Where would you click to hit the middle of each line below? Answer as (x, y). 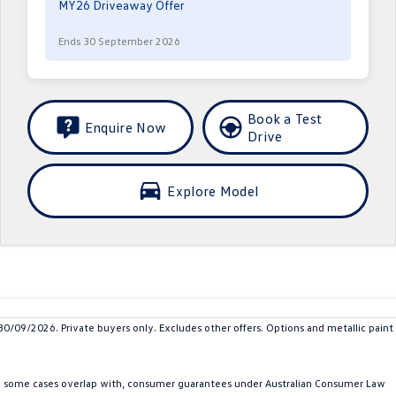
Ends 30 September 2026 (119, 41)
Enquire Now (126, 127)
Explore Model (213, 191)
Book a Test (285, 118)
